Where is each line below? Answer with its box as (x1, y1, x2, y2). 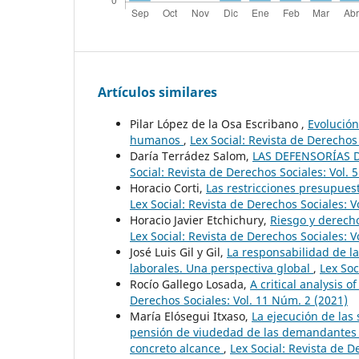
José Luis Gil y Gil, (130, 244, 227, 260)
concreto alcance (130, 340, 224, 356)
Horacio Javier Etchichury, (130, 212, 270, 228)
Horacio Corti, (130, 179, 206, 196)
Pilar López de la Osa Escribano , (130, 115, 308, 131)
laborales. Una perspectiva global (130, 260, 313, 276)
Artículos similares (98, 83, 217, 101)
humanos (130, 131, 184, 147)
